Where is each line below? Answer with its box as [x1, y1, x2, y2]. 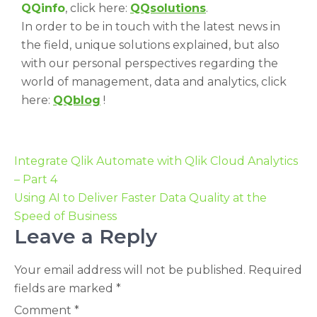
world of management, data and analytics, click [21, 74, 287, 88]
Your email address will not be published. [14, 263, 246, 277]
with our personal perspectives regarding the [21, 56, 278, 70]
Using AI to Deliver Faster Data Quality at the [14, 190, 267, 204]
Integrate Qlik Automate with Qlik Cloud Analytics [14, 154, 298, 168]
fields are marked [14, 281, 116, 295]
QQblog [53, 93, 100, 107]
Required [248, 263, 302, 277]
